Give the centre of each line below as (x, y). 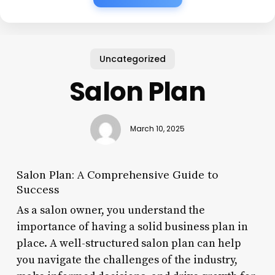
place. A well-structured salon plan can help (129, 243)
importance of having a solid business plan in (132, 227)
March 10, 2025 (157, 129)
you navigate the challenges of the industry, (127, 260)
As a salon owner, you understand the (110, 210)
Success (38, 189)
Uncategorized (133, 59)
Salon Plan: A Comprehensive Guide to (117, 174)
